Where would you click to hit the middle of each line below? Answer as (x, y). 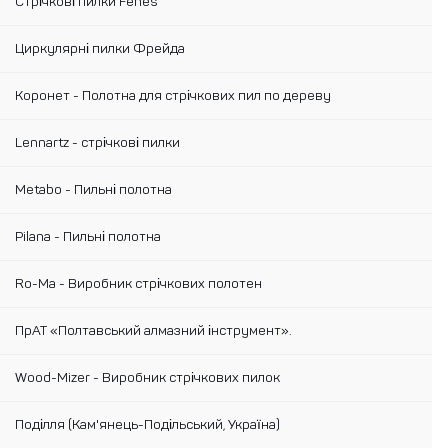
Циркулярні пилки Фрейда (100, 49)
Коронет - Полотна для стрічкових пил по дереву (173, 96)
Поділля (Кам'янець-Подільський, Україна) (147, 425)
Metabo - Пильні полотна (93, 190)
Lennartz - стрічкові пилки (97, 143)
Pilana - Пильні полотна (88, 237)
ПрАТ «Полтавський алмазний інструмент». (153, 331)
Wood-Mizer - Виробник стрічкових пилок (147, 378)
